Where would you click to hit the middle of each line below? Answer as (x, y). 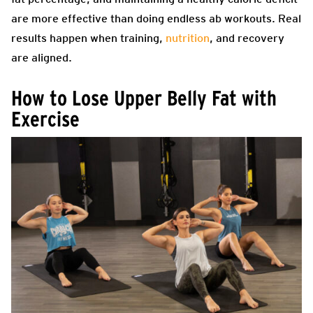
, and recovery (247, 38)
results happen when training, (87, 38)
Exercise (45, 119)
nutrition (188, 38)
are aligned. (42, 58)
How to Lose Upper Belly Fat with (144, 98)
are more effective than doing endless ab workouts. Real (156, 19)
